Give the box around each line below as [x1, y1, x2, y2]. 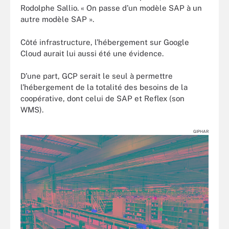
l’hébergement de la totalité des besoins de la [20, 83, 188, 91]
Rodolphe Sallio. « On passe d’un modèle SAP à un [20, 4, 202, 12]
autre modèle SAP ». [20, 15, 94, 24]
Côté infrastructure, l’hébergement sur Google [20, 37, 189, 47]
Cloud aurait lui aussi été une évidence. [20, 49, 164, 58]
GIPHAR [193, 128, 209, 134]
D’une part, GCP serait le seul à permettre [20, 72, 173, 80]
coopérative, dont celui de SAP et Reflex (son [20, 94, 185, 103]
